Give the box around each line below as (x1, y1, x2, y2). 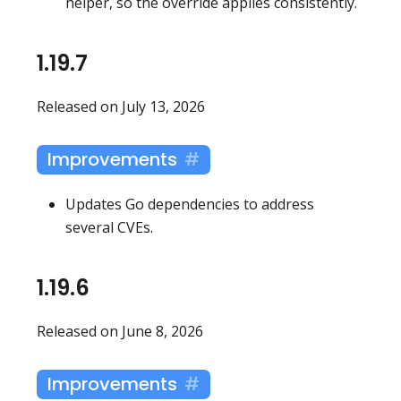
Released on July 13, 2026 (37, 97, 205, 117)
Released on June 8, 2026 (37, 321, 203, 342)
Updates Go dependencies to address (65, 194, 314, 215)
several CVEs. (65, 218, 153, 238)
